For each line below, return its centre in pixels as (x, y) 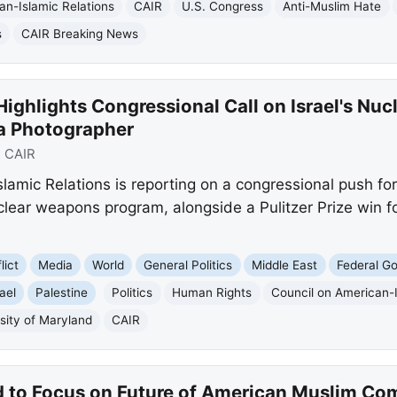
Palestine (62, 293)
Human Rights (212, 293)
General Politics (188, 265)
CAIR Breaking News (80, 33)
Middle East (285, 265)
